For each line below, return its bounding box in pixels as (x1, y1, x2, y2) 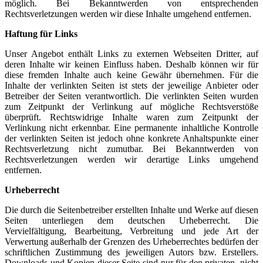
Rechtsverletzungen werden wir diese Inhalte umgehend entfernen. (5, 9, 251, 19)
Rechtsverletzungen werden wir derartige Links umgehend (5, 154, 258, 165)
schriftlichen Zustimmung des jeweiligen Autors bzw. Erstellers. (5, 247, 258, 258)
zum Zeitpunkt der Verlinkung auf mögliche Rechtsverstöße (5, 102, 258, 112)
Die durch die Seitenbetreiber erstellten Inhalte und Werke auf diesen (5, 205, 258, 215)
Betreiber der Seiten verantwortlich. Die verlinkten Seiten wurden (5, 91, 258, 102)
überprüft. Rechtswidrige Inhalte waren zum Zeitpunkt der (5, 112, 258, 123)
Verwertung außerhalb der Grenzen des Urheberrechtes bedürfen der (5, 237, 258, 247)
